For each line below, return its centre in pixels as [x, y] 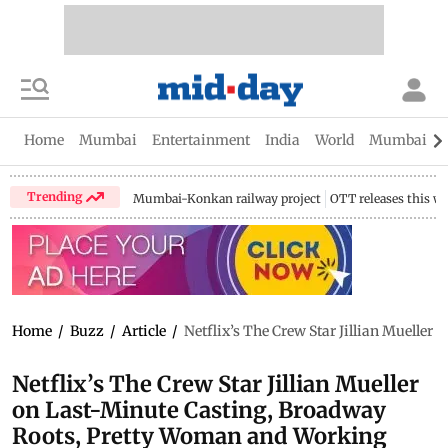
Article [144, 331]
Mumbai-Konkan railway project [227, 198]
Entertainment [201, 140]
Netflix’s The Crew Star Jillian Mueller [215, 384]
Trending [56, 196]
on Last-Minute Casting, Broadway [199, 410]
